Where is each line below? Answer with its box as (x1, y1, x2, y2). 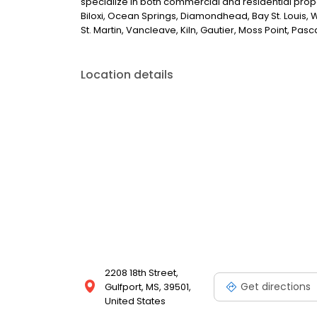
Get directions (241, 279, 311, 294)
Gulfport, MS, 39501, (105, 280, 191, 294)
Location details (81, 67, 173, 83)
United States (105, 294, 166, 308)
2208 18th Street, (105, 266, 178, 279)
